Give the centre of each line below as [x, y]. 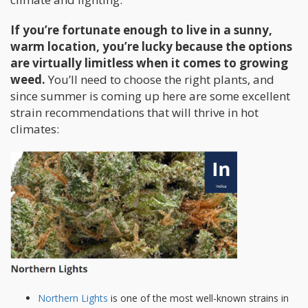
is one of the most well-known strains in [198, 298]
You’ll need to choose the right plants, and [160, 79]
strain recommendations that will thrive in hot [134, 112]
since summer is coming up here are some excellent [150, 96]
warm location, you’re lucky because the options [151, 46]
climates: [35, 129]
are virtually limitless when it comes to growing [149, 63]
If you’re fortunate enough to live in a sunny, [141, 30]
